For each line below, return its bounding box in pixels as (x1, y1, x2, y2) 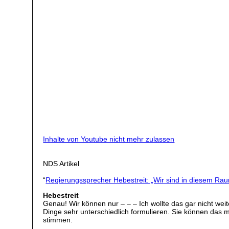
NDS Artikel (43, 159, 80, 168)
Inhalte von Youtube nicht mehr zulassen (43, 134, 175, 143)
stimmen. (43, 216, 73, 224)
